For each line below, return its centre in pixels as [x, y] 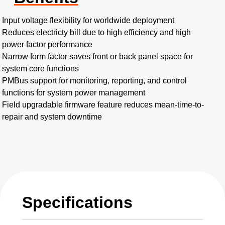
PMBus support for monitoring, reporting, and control [94, 81]
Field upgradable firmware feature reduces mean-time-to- [103, 105]
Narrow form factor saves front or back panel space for [97, 57]
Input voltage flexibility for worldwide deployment [88, 20]
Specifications [77, 202]
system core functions [40, 69]
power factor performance [47, 44]
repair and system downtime [52, 117]
